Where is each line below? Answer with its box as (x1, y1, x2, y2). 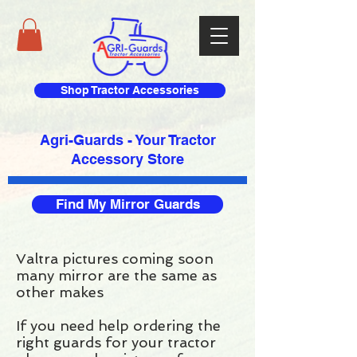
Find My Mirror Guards (55, 195, 200, 212)
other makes (16, 283, 108, 300)
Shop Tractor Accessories (61, 83, 199, 96)
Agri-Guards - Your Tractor (39, 131, 216, 148)
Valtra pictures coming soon (16, 249, 214, 267)
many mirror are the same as (16, 266, 217, 284)
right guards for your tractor (16, 333, 216, 351)
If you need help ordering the (16, 316, 221, 334)
